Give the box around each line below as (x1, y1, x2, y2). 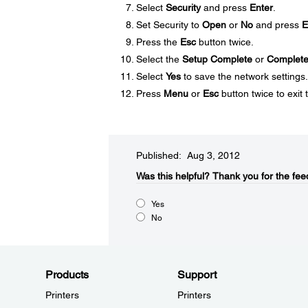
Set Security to (135, 19, 202, 30)
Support (177, 268, 217, 281)
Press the (135, 36, 180, 47)
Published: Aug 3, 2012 (135, 150, 240, 161)
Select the (135, 54, 182, 65)
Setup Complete (181, 54, 252, 65)
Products (45, 268, 89, 281)
